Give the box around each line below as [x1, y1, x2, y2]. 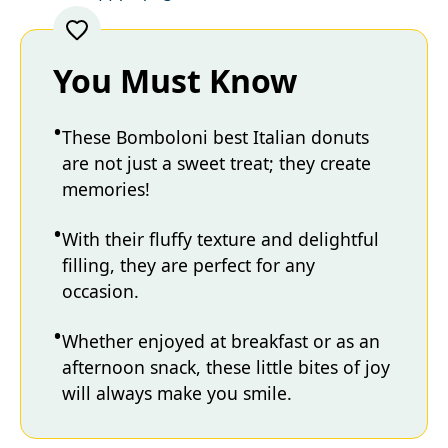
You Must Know [53, 58, 297, 102]
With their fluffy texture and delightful [62, 226, 379, 251]
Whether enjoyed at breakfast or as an [62, 328, 380, 353]
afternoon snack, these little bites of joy [62, 354, 390, 379]
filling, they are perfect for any [62, 252, 315, 277]
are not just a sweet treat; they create [62, 150, 371, 175]
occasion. [62, 278, 139, 303]
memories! [62, 176, 150, 201]
